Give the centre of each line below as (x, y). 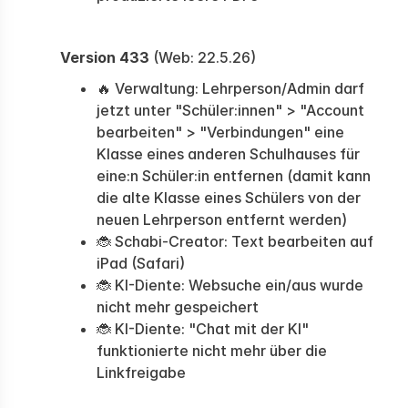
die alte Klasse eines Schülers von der (229, 198)
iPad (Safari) (141, 263)
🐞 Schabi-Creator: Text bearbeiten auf (235, 241)
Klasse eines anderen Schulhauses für (228, 154)
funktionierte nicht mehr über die (212, 351)
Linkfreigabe (141, 372)
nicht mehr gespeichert (178, 307)
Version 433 (105, 57)
